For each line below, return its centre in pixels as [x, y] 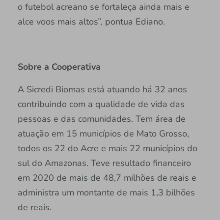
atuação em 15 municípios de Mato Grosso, [103, 133]
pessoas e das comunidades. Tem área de [101, 119]
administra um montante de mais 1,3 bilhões [106, 192]
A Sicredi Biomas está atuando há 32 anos [102, 89]
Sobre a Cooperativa [59, 67]
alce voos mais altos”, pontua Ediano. [91, 21]
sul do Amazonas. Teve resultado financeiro [104, 163]
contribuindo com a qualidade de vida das [101, 104]
